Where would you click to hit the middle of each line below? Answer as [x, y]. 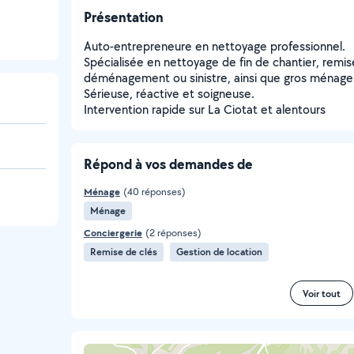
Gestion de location [219, 252]
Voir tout [322, 293]
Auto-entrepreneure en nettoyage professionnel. [215, 46]
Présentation [124, 17]
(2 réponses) [173, 233]
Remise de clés [124, 252]
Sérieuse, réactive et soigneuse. [169, 94]
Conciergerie [113, 233]
